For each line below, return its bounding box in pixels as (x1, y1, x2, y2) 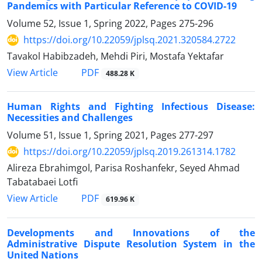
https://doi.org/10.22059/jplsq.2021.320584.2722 (23, 33, 236, 47)
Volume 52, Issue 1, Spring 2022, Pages (7, 17, 179, 30)
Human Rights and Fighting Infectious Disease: (7, 100, 255, 113)
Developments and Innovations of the (7, 226, 255, 239)
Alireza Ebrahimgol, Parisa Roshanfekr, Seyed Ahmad (7, 161, 240, 175)
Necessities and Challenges (7, 111, 133, 125)
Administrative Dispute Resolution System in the (7, 237, 255, 250)
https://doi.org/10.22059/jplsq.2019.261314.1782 (23, 145, 236, 158)
